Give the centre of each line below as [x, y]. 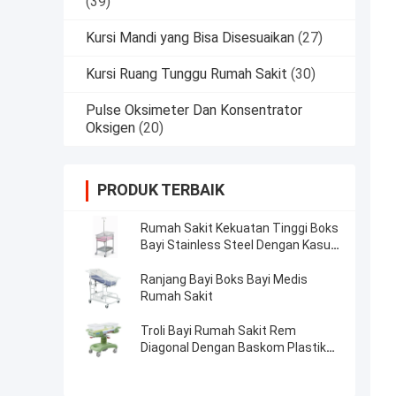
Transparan [174, 365]
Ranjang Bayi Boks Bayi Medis [224, 280]
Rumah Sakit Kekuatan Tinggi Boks [240, 228]
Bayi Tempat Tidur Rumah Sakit [231, 262]
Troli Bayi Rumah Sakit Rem [218, 331]
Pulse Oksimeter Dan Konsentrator [194, 110]
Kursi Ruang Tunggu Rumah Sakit [187, 74]
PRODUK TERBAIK [161, 190]
